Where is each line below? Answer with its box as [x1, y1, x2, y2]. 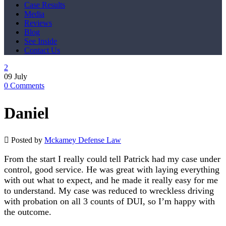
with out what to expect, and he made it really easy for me [4, 175, 218, 186]
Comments [10, 81, 44, 90]
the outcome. [4, 207, 51, 217]
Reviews [24, 19, 52, 27]
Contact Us [24, 46, 60, 54]
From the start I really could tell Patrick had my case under [4, 154, 220, 164]
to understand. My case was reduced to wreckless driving [4, 186, 214, 196]
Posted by [9, 136, 44, 145]
